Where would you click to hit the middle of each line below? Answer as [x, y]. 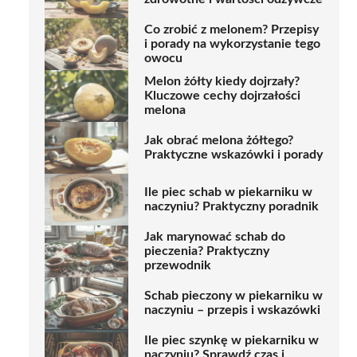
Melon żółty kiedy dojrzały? [222, 82]
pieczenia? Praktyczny [207, 251]
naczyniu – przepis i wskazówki [232, 310]
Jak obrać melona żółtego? [219, 141]
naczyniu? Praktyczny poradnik [231, 207]
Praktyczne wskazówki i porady [233, 155]
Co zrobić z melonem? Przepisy [231, 30]
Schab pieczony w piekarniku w [233, 296]
